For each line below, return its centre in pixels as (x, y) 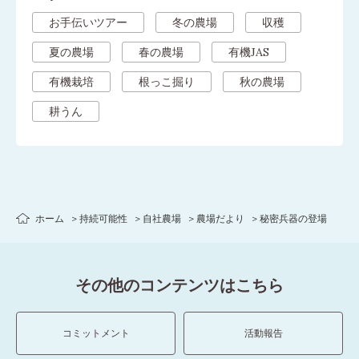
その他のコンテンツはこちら (179, 284)
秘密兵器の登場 (293, 218)
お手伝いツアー (88, 22)
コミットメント (96, 333)
